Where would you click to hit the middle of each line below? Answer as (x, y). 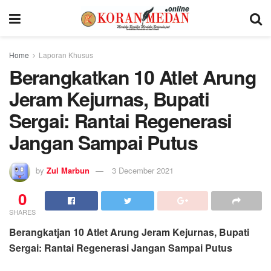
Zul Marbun (68, 170)
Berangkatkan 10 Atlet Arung (133, 77)
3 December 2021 (143, 170)
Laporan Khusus (66, 55)
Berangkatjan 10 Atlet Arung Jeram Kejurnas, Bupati (129, 232)
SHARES (22, 211)
